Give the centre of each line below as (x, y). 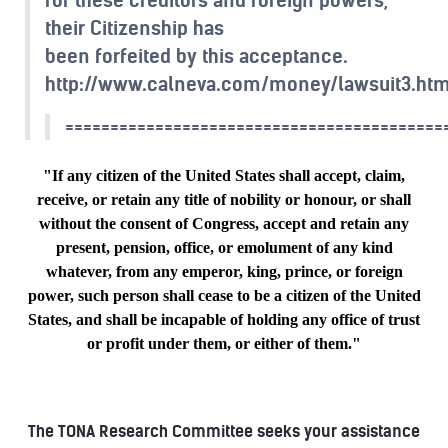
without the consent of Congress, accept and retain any (224, 223)
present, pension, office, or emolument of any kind (224, 247)
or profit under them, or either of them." (224, 343)
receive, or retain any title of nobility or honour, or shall (224, 199)
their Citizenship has (134, 27)
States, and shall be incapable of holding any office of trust (224, 319)
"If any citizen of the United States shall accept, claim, (224, 175)
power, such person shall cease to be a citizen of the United (224, 295)
